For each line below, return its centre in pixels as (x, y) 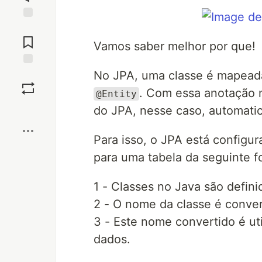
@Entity (116, 94)
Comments (28, 37)
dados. (112, 239)
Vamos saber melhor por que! (175, 46)
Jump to (28, 27)
